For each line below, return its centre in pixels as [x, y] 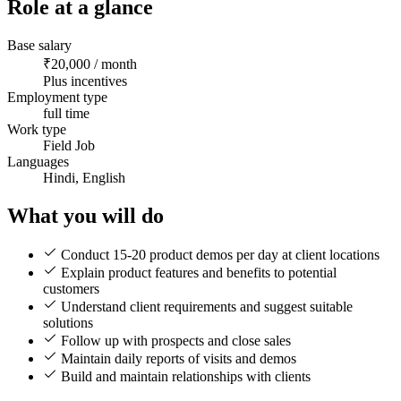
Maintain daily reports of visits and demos [179, 359]
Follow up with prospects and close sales [176, 341]
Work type [37, 129]
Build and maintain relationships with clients [186, 377]
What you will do [85, 215]
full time [66, 113]
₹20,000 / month [90, 64]
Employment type [57, 97]
